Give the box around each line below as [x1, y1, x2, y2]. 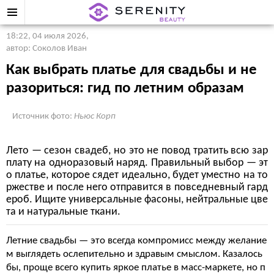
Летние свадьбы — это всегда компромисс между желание [6, 235, 267, 246]
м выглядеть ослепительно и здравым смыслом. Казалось [6, 249, 262, 259]
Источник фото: [12, 112, 74, 121]
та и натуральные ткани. [6, 206, 120, 218]
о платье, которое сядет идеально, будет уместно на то [6, 169, 268, 181]
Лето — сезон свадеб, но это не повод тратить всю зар [6, 145, 268, 157]
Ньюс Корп [74, 112, 116, 121]
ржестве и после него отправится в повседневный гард [6, 182, 268, 193]
